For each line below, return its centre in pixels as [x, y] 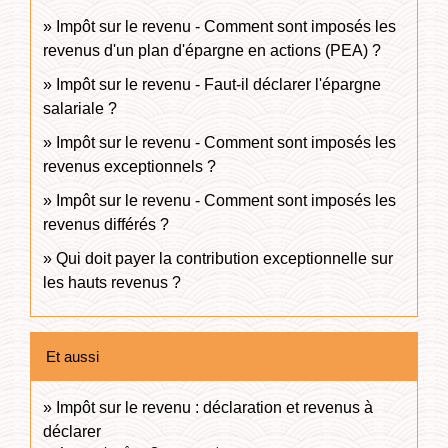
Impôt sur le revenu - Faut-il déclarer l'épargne [218, 84]
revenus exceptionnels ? [129, 166]
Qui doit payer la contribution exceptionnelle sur [224, 258]
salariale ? [80, 108]
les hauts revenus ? [114, 282]
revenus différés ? [106, 224]
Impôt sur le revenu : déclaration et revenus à [214, 407]
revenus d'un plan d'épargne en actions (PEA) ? [212, 50]
